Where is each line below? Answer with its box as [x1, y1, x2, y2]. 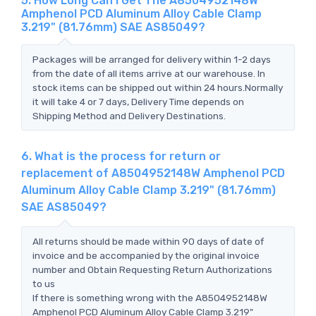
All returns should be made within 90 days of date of [32, 235, 264, 247]
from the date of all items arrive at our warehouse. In [32, 67, 265, 79]
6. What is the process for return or [21, 149, 221, 163]
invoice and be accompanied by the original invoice [32, 249, 260, 261]
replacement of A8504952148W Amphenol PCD [21, 166, 285, 180]
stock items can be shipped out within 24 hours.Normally [32, 81, 283, 93]
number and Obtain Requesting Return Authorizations [32, 263, 272, 275]
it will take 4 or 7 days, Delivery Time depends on [32, 95, 244, 107]
